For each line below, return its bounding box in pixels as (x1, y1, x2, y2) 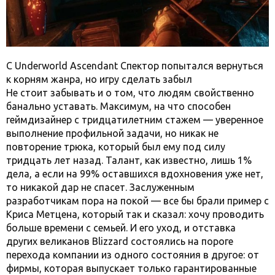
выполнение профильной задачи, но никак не (6, 127, 219, 139)
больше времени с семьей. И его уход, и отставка (6, 222, 236, 233)
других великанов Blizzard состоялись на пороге (6, 235, 233, 247)
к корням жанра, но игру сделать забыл (6, 73, 192, 85)
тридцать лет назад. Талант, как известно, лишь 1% (6, 154, 252, 166)
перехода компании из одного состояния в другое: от (6, 249, 259, 260)
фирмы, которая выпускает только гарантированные (6, 262, 257, 274)
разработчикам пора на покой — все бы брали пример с (6, 195, 269, 206)
